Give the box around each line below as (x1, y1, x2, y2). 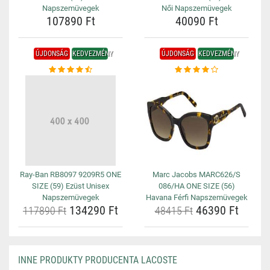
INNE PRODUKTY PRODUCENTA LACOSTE (18, 254, 177, 266)
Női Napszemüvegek (161, 4, 232, 13)
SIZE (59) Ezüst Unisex (32, 181, 109, 190)
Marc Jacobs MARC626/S (152, 170, 240, 179)
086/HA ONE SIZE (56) (158, 181, 235, 190)
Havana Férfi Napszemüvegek (145, 193, 248, 202)
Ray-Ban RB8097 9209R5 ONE (20, 170, 121, 179)
